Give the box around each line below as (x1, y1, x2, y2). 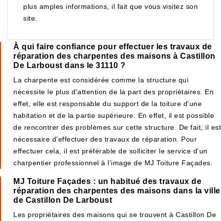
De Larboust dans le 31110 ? (13, 61, 126, 70)
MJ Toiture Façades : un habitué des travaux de (13, 177, 201, 185)
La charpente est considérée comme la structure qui (13, 76, 188, 84)
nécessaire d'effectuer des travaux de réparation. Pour (13, 135, 197, 143)
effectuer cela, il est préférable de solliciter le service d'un (13, 147, 208, 155)
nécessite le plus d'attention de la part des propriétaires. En (13, 88, 214, 96)
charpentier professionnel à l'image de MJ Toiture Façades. (13, 159, 213, 167)
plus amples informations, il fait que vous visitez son (23, 2, 198, 10)
